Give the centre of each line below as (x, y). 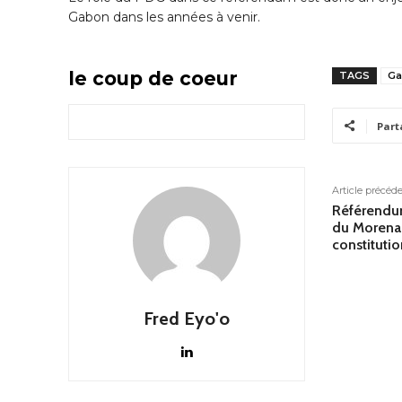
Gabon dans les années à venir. (164, 17)
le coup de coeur (153, 78)
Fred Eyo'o (186, 318)
